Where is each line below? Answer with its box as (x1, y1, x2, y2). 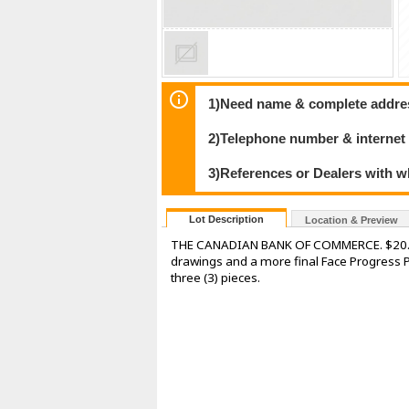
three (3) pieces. (171, 269, 260, 287)
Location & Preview (305, 215, 398, 226)
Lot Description (189, 214, 264, 225)
